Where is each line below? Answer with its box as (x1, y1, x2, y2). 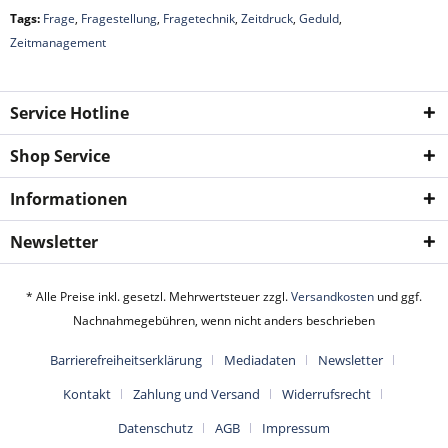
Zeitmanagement (10, 34, 106, 51)
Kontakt (62, 385, 111, 404)
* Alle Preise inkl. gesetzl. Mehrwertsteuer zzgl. (26, 288, 291, 306)
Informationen (10, 188, 128, 210)
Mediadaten (224, 351, 296, 370)
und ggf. (374, 288, 422, 306)
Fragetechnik (163, 10, 235, 27)
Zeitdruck (241, 10, 293, 27)
